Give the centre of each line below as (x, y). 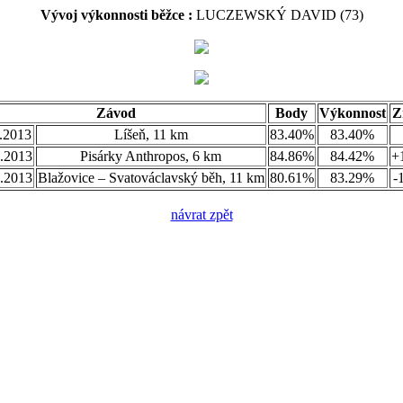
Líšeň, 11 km (151, 134)
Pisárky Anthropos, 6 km (151, 156)
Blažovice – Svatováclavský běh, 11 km (151, 178)
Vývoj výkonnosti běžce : (118, 15)
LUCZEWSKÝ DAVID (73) (279, 15)
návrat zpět (201, 215)
